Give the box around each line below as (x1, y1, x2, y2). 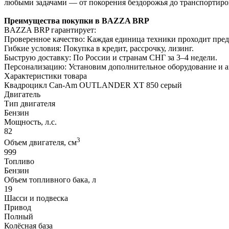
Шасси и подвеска (4, 193, 68, 202)
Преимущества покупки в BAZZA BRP (4, 16, 149, 26)
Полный (4, 212, 33, 221)
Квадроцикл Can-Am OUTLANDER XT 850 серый (4, 81, 182, 90)
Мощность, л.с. (4, 118, 57, 127)
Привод (4, 202, 31, 212)
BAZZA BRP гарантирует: (4, 26, 96, 35)
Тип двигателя (4, 99, 55, 108)
